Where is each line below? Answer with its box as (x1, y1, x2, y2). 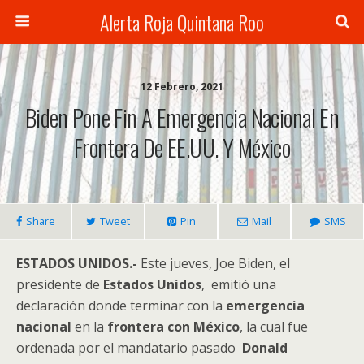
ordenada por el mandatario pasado (16, 339, 242, 357)
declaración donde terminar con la (16, 297, 226, 314)
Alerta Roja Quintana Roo (100, 7, 264, 37)
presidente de (16, 275, 103, 293)
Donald (242, 339, 288, 357)
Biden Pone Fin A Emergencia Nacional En (24, 100, 340, 134)
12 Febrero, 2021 (141, 80, 223, 93)
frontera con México (107, 318, 240, 336)
